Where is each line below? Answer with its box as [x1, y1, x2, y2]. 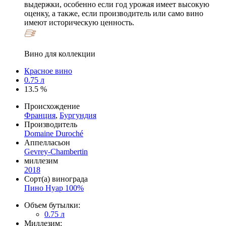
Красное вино [24, 66, 72, 75]
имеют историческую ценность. [24, 18, 134, 27]
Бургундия [60, 110, 96, 120]
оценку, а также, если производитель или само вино [24, 9, 203, 18]
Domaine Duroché [24, 129, 83, 138]
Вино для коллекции [24, 49, 95, 58]
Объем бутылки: [24, 200, 80, 209]
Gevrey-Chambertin [24, 147, 88, 156]
